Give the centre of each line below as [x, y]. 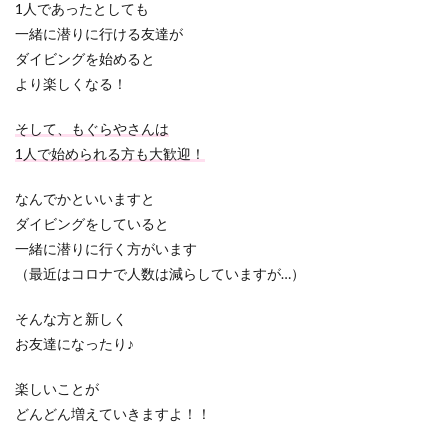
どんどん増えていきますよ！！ [113, 413]
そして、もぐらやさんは [92, 128]
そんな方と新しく [71, 318]
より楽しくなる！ [71, 83]
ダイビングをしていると [92, 223]
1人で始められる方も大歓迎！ [110, 153]
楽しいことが [57, 388]
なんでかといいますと [85, 198]
